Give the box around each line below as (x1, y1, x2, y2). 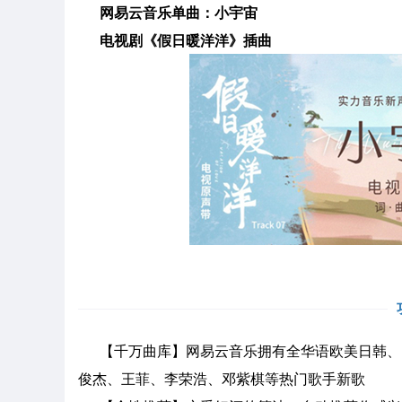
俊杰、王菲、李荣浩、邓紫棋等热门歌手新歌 (78, 368, 365, 389)
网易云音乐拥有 (186, 340, 286, 361)
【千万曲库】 (78, 340, 186, 361)
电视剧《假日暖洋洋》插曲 (100, 30, 272, 50)
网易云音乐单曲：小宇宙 (100, 2, 258, 22)
